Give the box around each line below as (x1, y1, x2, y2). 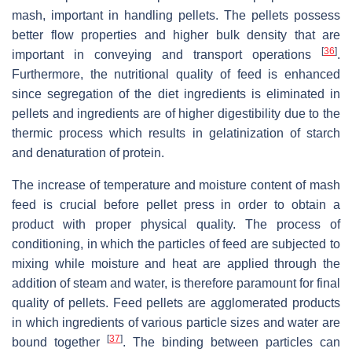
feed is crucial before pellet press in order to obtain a (12, 197, 340, 211)
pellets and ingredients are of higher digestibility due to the (12, 106, 340, 120)
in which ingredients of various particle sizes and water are (12, 315, 340, 329)
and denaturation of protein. (12, 145, 164, 159)
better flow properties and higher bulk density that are (12, 27, 340, 42)
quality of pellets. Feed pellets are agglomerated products (12, 295, 340, 310)
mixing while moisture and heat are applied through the (12, 256, 340, 270)
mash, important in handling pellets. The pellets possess (12, 8, 340, 22)
